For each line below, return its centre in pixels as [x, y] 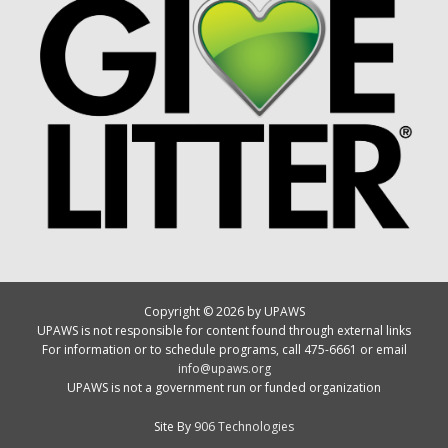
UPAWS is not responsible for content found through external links [224, 331]
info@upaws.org [224, 369]
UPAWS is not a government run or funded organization [224, 388]
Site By [174, 427]
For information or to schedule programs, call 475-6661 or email [224, 350]
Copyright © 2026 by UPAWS [224, 312]
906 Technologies [244, 427]
